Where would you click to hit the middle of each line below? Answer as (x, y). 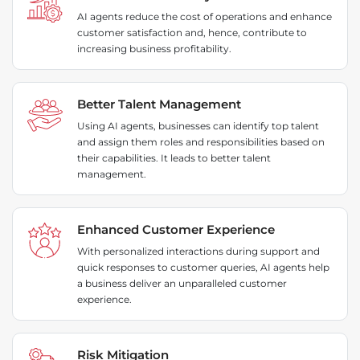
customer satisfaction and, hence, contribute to (192, 33)
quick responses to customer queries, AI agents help (203, 268)
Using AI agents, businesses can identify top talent (198, 126)
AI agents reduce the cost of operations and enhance (205, 17)
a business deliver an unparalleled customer (182, 284)
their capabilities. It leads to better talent (174, 158)
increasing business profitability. (154, 49)
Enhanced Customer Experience (176, 230)
